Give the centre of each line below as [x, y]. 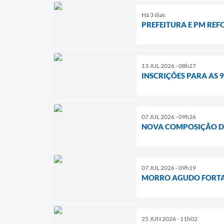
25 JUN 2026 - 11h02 [169, 218]
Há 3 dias [153, 14]
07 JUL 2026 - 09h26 [169, 116]
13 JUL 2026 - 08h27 [169, 65]
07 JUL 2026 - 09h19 [169, 167]
